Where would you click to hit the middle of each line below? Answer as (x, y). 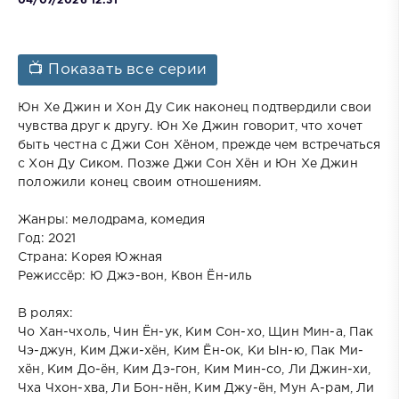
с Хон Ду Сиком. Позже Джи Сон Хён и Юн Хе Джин (188, 164)
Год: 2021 (47, 239)
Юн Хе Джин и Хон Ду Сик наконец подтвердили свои (195, 108)
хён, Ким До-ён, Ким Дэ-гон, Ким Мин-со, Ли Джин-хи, (195, 370)
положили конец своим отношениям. (140, 183)
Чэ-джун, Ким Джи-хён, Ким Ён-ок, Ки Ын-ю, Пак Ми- (191, 351)
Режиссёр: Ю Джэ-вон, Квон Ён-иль (135, 277)
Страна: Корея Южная (90, 258)
